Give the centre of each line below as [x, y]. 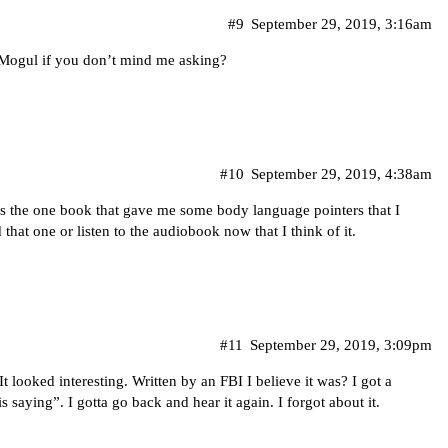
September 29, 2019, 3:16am [341, 24]
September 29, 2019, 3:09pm [341, 345]
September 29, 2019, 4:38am [341, 174]
